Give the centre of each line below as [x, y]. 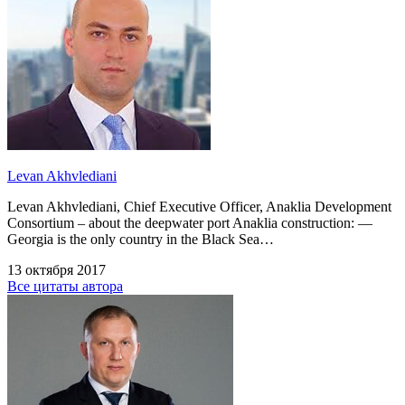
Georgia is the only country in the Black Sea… [141, 240]
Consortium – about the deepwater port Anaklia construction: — [190, 223]
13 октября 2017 [57, 270]
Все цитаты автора [65, 287]
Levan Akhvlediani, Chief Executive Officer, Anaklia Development [199, 207]
